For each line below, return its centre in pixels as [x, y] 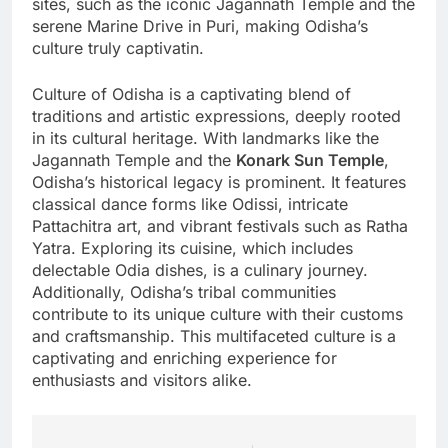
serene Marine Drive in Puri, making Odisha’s [200, 26]
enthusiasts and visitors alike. [142, 380]
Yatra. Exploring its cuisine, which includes [192, 248]
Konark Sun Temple [310, 160]
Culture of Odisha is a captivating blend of [191, 94]
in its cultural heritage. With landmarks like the [205, 138]
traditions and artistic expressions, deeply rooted [216, 116]
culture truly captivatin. [118, 48]
